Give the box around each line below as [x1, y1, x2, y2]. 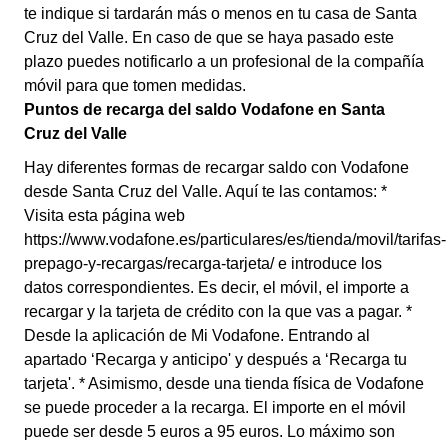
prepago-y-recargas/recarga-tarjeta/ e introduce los [24, 255, 382, 272]
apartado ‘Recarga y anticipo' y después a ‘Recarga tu [24, 351, 407, 368]
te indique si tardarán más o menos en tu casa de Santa [24, 5, 417, 22]
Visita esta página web [24, 207, 185, 224]
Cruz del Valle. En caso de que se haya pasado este [24, 29, 394, 46]
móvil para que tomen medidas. [24, 77, 246, 94]
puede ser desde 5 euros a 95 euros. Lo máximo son [24, 423, 395, 440]
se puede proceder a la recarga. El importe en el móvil [24, 399, 406, 416]
